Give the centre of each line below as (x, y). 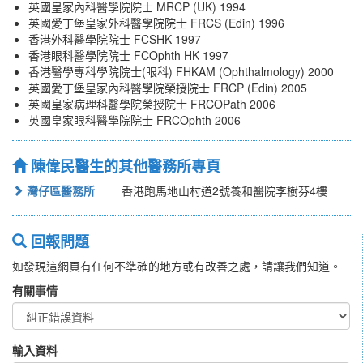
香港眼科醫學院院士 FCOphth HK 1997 (128, 56)
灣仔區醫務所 (59, 191)
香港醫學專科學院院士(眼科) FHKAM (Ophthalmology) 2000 (181, 72)
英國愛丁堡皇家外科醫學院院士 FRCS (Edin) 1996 (156, 23)
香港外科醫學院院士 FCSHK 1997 (115, 39)
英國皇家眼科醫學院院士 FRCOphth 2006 (135, 120)
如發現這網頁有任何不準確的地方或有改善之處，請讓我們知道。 (177, 266)
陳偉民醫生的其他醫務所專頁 (124, 167)
